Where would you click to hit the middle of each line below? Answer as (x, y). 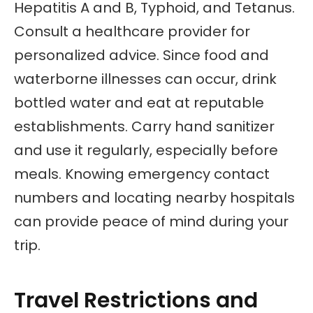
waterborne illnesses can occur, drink (145, 79)
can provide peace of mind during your (151, 221)
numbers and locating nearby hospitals (154, 197)
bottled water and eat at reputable (139, 102)
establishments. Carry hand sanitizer (144, 126)
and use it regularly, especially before (146, 150)
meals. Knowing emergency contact (142, 174)
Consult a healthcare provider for (132, 31)
